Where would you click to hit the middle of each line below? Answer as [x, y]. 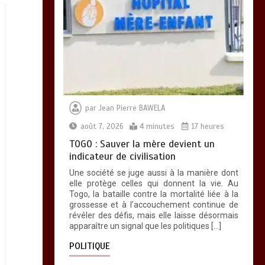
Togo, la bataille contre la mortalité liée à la [153, 194]
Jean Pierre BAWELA [132, 108]
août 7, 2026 [102, 126]
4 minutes [157, 126]
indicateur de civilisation [122, 156]
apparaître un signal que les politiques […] [145, 226]
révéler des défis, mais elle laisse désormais [153, 215]
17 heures [206, 126]
